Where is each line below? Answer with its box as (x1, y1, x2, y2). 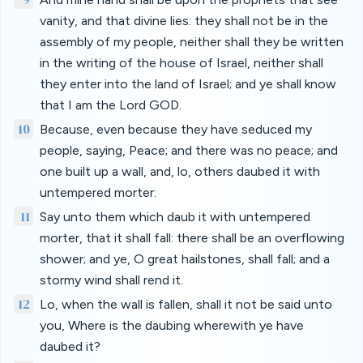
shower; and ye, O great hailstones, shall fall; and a (40, 251, 330, 267)
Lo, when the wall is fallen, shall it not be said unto (40, 297, 332, 312)
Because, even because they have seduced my (40, 122, 312, 137)
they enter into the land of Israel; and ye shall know (40, 76, 336, 92)
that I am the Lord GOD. (40, 97, 181, 113)
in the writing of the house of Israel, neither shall (40, 55, 323, 70)
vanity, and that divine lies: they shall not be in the (40, 13, 328, 28)
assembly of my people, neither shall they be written (40, 34, 344, 49)
